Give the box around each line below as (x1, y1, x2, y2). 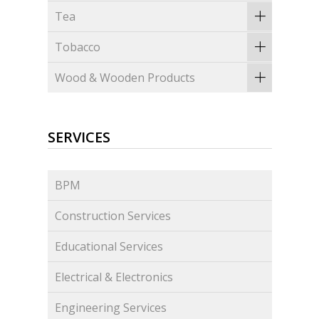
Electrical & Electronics (55, 269, 174, 286)
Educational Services (55, 239, 164, 255)
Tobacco (55, 39, 101, 56)
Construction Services (55, 208, 172, 224)
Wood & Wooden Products (55, 70, 196, 86)
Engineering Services (55, 300, 167, 316)
